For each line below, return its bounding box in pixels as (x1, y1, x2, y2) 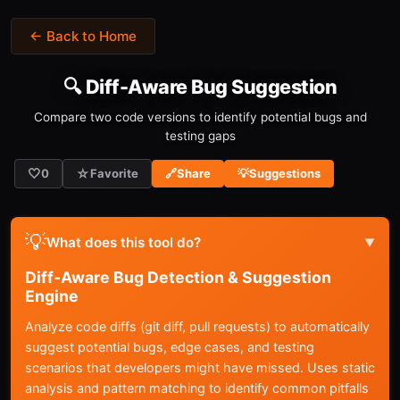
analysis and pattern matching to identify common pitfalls (25, 380, 369, 396)
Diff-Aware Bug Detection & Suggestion (25, 268, 331, 287)
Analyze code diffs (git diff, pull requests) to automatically (25, 319, 370, 334)
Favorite (90, 166, 138, 180)
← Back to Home (29, 28, 137, 45)
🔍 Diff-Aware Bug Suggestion (62, 75, 337, 98)
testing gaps (164, 129, 236, 143)
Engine (25, 287, 79, 305)
